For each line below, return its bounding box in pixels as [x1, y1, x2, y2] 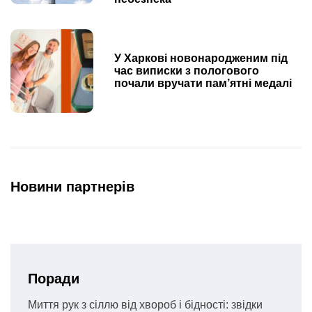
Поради [28, 270, 79, 286]
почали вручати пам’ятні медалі [114, 77, 292, 89]
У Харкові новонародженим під [114, 52, 288, 64]
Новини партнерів [10, 178, 134, 194]
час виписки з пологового [114, 64, 260, 77]
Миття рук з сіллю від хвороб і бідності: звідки [28, 298, 263, 311]
